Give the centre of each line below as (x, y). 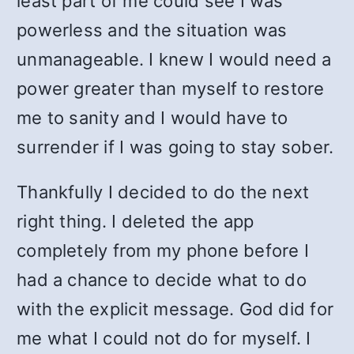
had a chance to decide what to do (162, 280)
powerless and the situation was (152, 30)
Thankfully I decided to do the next (163, 192)
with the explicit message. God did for (175, 309)
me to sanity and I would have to (153, 118)
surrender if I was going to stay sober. (175, 147)
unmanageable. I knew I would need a (174, 59)
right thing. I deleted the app (136, 221)
